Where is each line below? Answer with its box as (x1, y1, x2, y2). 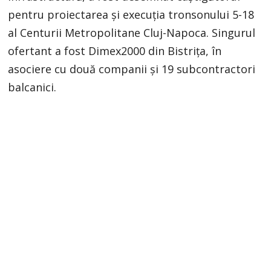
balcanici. (8, 79, 57, 94)
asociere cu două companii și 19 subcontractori (8, 61, 256, 76)
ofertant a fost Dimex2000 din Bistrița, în (8, 43, 222, 58)
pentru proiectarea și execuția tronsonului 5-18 (8, 7, 255, 22)
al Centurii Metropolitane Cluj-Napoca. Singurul (8, 25, 256, 40)
